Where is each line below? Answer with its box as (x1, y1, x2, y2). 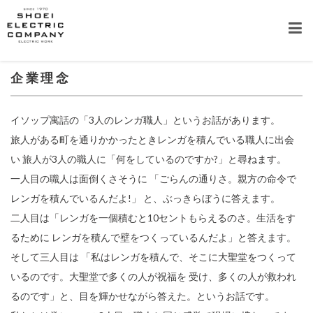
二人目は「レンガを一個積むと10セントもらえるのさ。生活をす (10, 212, 296, 224)
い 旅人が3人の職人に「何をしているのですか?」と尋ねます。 (10, 153, 286, 165)
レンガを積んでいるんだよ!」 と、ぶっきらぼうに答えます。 (10, 192, 280, 204)
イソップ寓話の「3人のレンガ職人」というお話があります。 (10, 114, 280, 126)
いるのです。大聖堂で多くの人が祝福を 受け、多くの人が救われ (10, 270, 296, 282)
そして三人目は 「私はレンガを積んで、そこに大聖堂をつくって (10, 251, 296, 263)
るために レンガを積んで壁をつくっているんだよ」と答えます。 (10, 231, 296, 243)
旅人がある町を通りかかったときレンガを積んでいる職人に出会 (10, 133, 294, 145)
